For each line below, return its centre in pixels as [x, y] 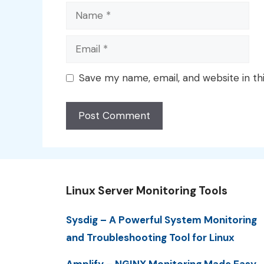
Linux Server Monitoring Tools [147, 190]
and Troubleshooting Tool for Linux [150, 237]
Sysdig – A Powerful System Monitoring [161, 220]
